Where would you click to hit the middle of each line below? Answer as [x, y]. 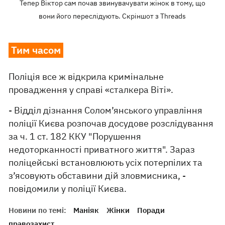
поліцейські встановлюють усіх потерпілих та [106, 162]
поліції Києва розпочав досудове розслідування [111, 123]
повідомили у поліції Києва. [68, 188]
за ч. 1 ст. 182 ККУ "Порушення [75, 136]
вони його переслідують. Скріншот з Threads [113, 16]
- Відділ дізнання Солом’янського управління [106, 110]
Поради [151, 210]
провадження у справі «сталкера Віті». [91, 89]
